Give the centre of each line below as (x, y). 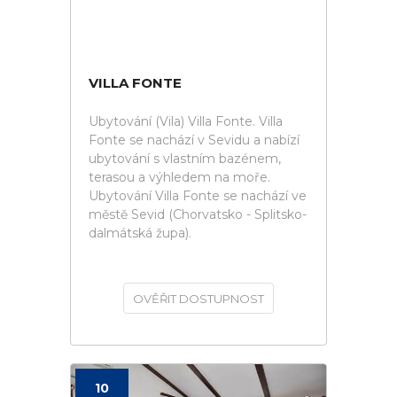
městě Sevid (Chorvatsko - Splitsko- (198, 214)
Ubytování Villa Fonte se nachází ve (198, 196)
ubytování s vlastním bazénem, (185, 159)
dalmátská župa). (140, 233)
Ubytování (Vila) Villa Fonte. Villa (186, 121)
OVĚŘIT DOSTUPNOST (198, 299)
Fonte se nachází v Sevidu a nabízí (194, 140)
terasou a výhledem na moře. (179, 177)
